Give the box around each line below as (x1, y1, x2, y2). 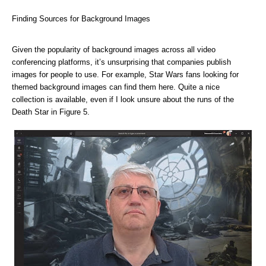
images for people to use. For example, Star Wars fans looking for (12, 70, 239, 79)
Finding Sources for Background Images (12, 14, 150, 23)
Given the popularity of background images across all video (12, 45, 216, 54)
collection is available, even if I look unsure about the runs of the (12, 95, 234, 104)
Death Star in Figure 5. (12, 107, 90, 116)
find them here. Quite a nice (124, 83, 220, 91)
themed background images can (12, 83, 122, 91)
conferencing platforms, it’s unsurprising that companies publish (12, 58, 231, 66)
